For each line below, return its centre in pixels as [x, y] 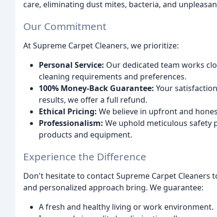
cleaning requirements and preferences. [113, 76]
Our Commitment [65, 26]
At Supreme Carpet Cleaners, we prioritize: [101, 45]
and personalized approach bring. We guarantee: [113, 187]
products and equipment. [85, 134]
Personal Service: [71, 65]
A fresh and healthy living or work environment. [126, 207]
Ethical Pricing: [68, 111]
